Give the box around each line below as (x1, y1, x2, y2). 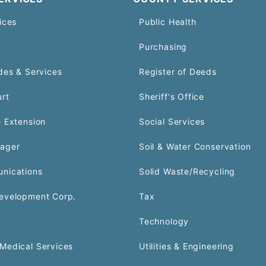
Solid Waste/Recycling (139, 166, 236, 176)
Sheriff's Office (139, 91, 205, 102)
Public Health (139, 16, 197, 27)
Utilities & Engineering (139, 240, 234, 251)
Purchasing (139, 41, 188, 52)
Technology (139, 216, 189, 226)
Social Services (139, 116, 205, 126)
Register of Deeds (139, 66, 217, 77)
